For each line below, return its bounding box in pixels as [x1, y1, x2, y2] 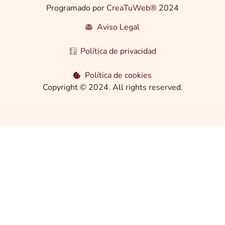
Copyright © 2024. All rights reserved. [42, 81, 183, 93]
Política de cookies [84, 69, 152, 81]
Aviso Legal [96, 21, 140, 33]
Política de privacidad [80, 45, 156, 57]
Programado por [46, 2, 106, 14]
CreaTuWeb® [106, 2, 157, 14]
